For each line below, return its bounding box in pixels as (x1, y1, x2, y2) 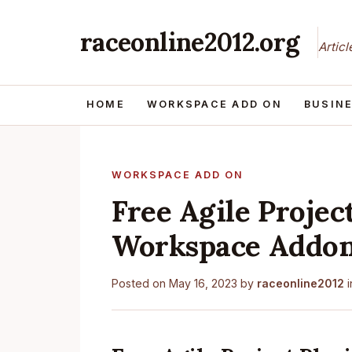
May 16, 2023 (169, 277, 237, 290)
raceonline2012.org (80, 26, 299, 58)
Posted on (112, 277, 169, 290)
